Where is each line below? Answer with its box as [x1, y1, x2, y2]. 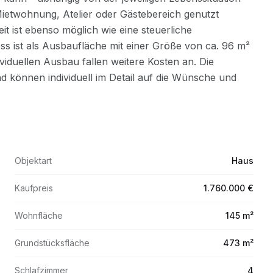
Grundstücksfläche [15, 238, 90, 248]
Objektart [15, 155, 52, 166]
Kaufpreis [15, 183, 53, 193]
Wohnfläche [15, 210, 63, 221]
